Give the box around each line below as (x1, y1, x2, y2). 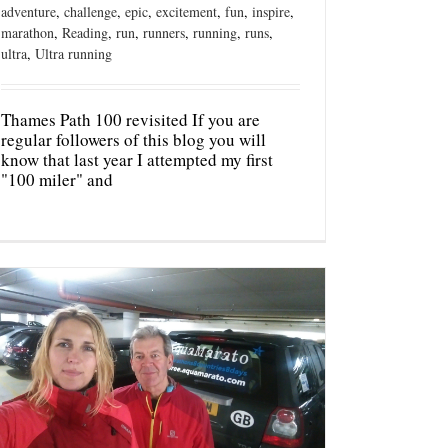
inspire (252, 2, 290, 22)
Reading (62, 23, 108, 43)
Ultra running (35, 44, 112, 64)
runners (143, 23, 185, 43)
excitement (156, 2, 217, 22)
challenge (64, 2, 117, 22)
